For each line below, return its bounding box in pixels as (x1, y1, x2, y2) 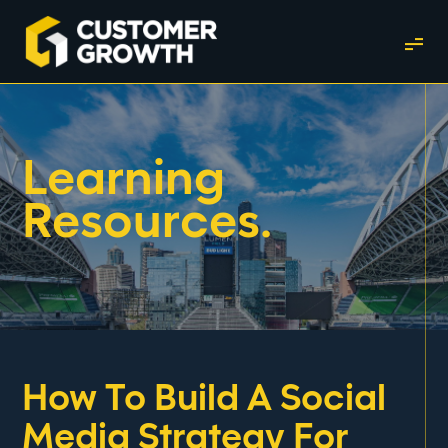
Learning (22, 156, 226, 205)
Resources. (22, 199, 273, 248)
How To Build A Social (22, 381, 387, 418)
